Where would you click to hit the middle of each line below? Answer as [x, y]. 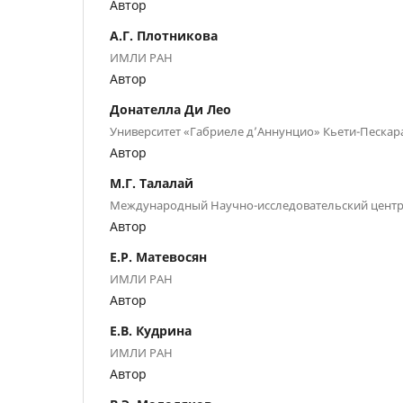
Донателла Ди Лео [170, 109]
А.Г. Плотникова [164, 35]
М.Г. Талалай [152, 183]
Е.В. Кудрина [151, 330]
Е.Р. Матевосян [158, 256]
